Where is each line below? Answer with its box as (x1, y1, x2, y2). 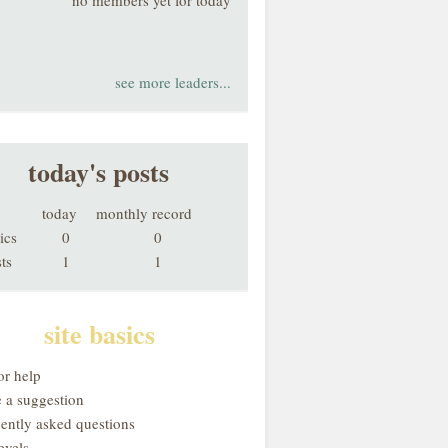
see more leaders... (115, 72, 231, 92)
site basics (44, 315, 155, 353)
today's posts (27, 153, 169, 191)
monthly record (96, 203, 192, 223)
